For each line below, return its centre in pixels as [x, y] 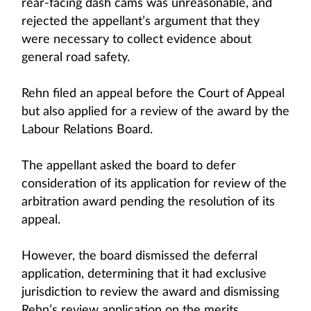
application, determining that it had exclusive [144, 274]
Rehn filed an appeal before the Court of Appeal [153, 94]
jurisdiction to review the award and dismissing [150, 292]
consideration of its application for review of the [154, 184]
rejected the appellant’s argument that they [141, 22]
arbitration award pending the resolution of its [148, 202]
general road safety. [76, 58]
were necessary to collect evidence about [136, 40]
